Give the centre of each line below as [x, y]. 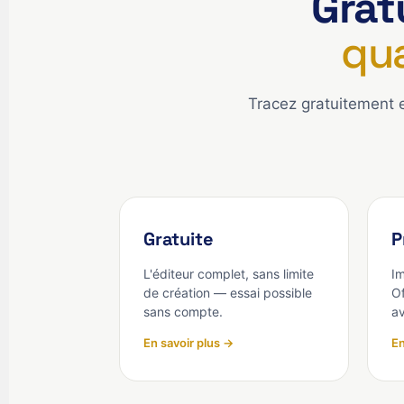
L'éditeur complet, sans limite [229, 274]
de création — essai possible [228, 293]
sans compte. [183, 312]
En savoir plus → [188, 343]
